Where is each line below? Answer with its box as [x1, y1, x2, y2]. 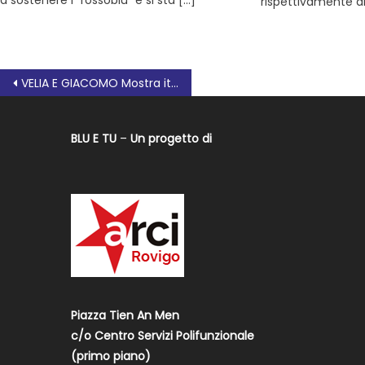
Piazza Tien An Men [71, 306, 180, 323]
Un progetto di [130, 130, 213, 147]
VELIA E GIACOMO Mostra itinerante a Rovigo [21, 74, 171, 91]
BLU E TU [71, 130, 117, 147]
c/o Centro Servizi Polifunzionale [71, 327, 255, 344]
